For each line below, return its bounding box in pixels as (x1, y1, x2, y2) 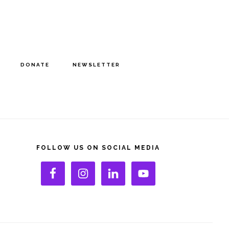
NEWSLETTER (73, 62, 121, 67)
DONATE (20, 62, 50, 67)
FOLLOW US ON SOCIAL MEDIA (36, 144, 160, 151)
